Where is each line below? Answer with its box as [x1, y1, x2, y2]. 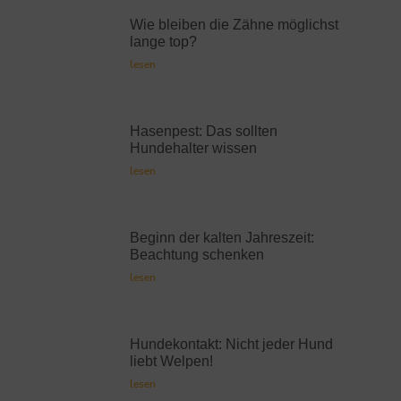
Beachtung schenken [130, 246, 264, 262]
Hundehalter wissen [130, 140, 257, 156]
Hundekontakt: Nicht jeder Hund [130, 337, 333, 353]
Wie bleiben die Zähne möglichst [130, 16, 338, 32]
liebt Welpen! [130, 354, 213, 370]
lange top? [130, 33, 197, 49]
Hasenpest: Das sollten [130, 123, 277, 139]
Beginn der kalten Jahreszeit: [130, 229, 314, 245]
